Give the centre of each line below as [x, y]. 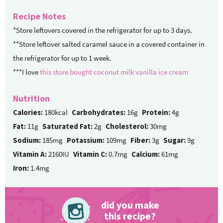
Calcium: [146, 154]
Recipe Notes [39, 16]
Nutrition [31, 99]
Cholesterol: [127, 126]
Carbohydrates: [99, 112]
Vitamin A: [30, 154]
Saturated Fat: [67, 126]
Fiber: [140, 140]
